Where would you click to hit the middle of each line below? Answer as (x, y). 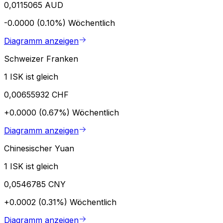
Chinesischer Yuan (39, 148)
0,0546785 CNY (35, 184)
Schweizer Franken (41, 58)
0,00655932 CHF (36, 94)
